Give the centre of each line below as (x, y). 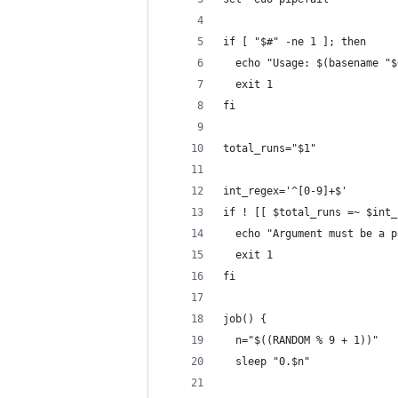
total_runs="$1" (270, 148)
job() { (245, 319)
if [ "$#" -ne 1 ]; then (295, 42)
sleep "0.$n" (267, 362)
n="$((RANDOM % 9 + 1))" (301, 340)
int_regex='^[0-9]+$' (285, 191)
